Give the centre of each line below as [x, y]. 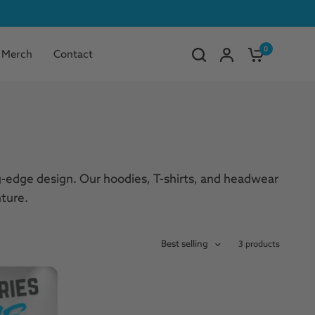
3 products [259, 244]
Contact [73, 55]
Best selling [185, 244]
